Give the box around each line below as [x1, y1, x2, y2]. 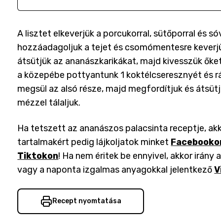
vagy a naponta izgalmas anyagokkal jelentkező [17, 164, 213, 175]
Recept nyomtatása [52, 197, 121, 205]
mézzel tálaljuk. [17, 97, 81, 108]
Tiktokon [17, 150, 59, 161]
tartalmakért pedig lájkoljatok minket [17, 137, 169, 147]
